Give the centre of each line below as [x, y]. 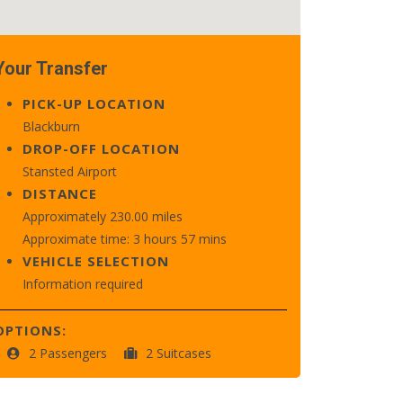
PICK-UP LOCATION [94, 103]
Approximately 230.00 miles [103, 216]
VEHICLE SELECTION [96, 261]
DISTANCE [60, 193]
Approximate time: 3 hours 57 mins [125, 239]
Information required [83, 284]
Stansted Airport [70, 171]
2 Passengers [70, 353]
